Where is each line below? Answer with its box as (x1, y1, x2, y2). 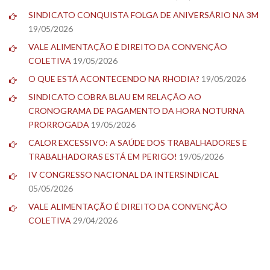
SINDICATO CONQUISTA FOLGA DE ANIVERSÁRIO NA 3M (28, 9, 259, 20)
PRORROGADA (28, 119, 89, 130)
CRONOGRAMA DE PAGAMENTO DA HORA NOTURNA (28, 105, 245, 116)
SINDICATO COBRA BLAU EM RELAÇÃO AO (28, 91, 201, 102)
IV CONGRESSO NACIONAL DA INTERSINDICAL (28, 169, 219, 180)
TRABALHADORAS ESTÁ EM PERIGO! (28, 151, 177, 162)
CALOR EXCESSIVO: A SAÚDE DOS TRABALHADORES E (28, 137, 247, 148)
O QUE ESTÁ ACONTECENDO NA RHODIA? (28, 73, 199, 84)
